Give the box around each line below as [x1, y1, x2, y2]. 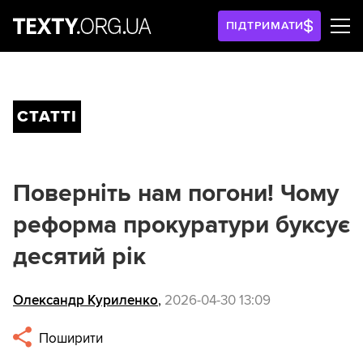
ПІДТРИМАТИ [225, 19, 305, 32]
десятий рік [13, 241, 146, 271]
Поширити [36, 330, 104, 348]
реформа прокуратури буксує [13, 210, 350, 240]
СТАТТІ [17, 107, 77, 126]
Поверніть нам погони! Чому [13, 178, 339, 208]
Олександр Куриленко [13, 292, 158, 310]
